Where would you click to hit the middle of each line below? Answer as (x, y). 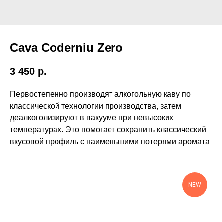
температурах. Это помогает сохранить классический (108, 130)
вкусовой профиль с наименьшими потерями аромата (110, 142)
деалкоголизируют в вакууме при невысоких (92, 118)
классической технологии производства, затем (96, 106)
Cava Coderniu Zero (66, 47)
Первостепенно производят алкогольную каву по (100, 94)
